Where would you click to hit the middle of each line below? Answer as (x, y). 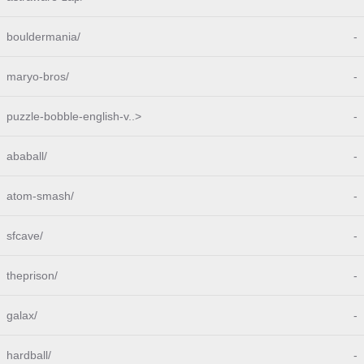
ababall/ (27, 156)
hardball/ (29, 355)
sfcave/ (25, 236)
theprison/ (32, 275)
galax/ (22, 315)
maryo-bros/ (38, 76)
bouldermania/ (43, 37)
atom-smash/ (40, 196)
